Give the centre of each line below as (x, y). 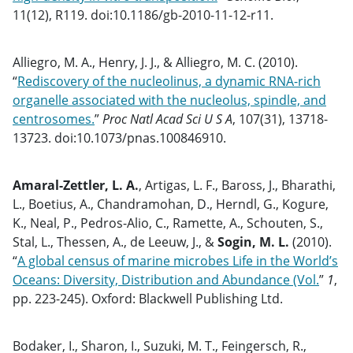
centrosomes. (54, 119)
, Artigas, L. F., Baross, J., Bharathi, (237, 185)
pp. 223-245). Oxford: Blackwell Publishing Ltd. (148, 299)
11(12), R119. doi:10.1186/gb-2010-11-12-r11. (143, 15)
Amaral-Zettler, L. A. (76, 185)
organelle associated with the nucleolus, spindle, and (169, 100)
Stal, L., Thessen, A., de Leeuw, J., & (115, 242)
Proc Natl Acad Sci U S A (167, 119)
